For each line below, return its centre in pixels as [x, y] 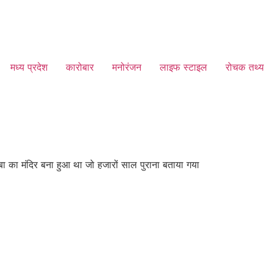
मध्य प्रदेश [29, 67]
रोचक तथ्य [245, 67]
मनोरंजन [127, 67]
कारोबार [80, 67]
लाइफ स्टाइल [183, 67]
